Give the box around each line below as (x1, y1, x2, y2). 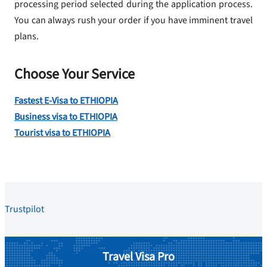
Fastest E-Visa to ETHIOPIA (14, 94, 118, 108)
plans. (14, 30, 39, 44)
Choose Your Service (14, 64, 135, 85)
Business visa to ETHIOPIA (14, 110, 117, 124)
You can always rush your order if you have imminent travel (14, 14, 253, 27)
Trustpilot (5, 203, 44, 216)
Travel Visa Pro (102, 249, 175, 266)
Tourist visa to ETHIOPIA (14, 126, 110, 140)
